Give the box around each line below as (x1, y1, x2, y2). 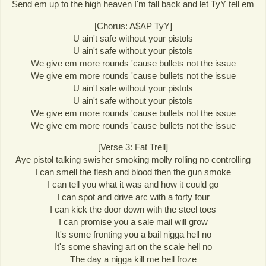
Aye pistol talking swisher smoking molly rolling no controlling (15, 154, 251, 164)
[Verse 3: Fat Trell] (98, 141, 168, 152)
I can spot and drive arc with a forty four (56, 191, 210, 202)
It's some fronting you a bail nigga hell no (55, 229, 211, 239)
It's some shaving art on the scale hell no (54, 241, 212, 252)
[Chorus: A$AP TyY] (94, 20, 172, 31)
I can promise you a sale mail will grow (58, 216, 208, 227)
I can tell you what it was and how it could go (47, 179, 218, 189)
